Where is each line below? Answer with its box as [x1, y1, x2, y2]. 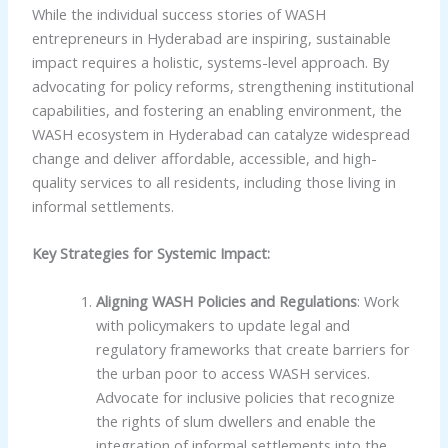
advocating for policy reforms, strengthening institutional [31, 76, 414, 97]
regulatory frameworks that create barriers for [95, 338, 410, 359]
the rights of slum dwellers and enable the [95, 410, 376, 431]
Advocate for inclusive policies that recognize [95, 386, 395, 407]
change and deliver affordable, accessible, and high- [31, 148, 377, 169]
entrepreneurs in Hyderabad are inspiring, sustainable [31, 28, 391, 49]
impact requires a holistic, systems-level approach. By [31, 52, 389, 73]
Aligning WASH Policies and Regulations [95, 290, 357, 311]
